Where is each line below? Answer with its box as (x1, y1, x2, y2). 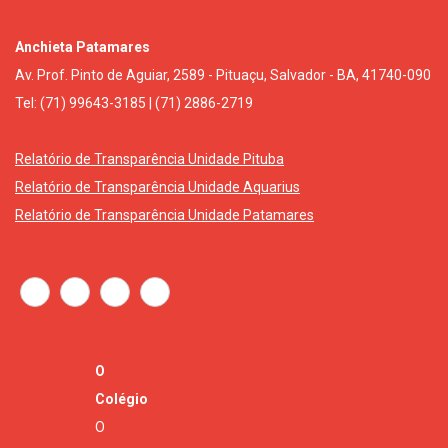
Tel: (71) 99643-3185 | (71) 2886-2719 (15, 95, 253, 112)
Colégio (95, 391, 148, 408)
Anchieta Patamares (15, 39, 150, 56)
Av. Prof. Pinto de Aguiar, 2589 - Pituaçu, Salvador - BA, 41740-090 (15, 67, 431, 84)
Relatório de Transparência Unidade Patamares (15, 207, 314, 224)
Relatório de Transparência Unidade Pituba (15, 151, 284, 168)
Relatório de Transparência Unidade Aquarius (15, 179, 300, 196)
